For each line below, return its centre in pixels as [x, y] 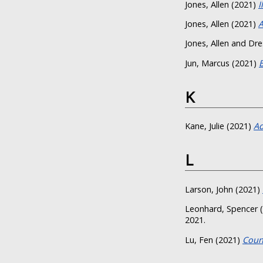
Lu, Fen [199, 240]
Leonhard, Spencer [221, 209]
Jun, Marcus [207, 63]
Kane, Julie [205, 126]
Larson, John [209, 189]
